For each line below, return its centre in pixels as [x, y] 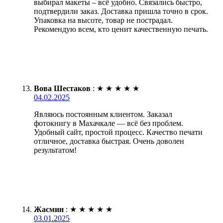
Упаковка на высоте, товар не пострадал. [103, 20]
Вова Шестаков [62, 89]
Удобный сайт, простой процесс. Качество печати [118, 132]
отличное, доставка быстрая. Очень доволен [109, 141]
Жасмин [49, 210]
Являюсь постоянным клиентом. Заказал [103, 114]
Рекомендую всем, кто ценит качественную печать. [121, 29]
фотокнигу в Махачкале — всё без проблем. [109, 123]
